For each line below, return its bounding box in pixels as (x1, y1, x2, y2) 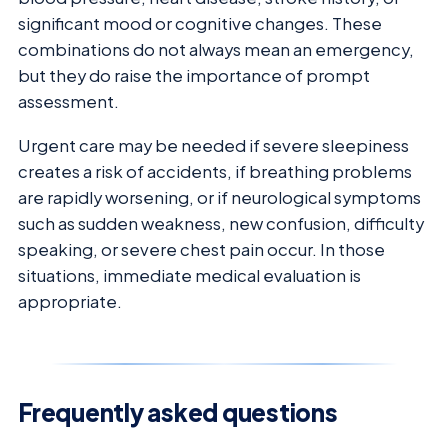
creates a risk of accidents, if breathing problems (18, 161, 412, 183)
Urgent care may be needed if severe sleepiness (18, 135, 409, 157)
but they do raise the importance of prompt (18, 64, 370, 86)
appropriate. (18, 291, 122, 313)
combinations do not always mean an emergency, (18, 38, 414, 60)
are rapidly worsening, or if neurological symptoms (18, 187, 421, 209)
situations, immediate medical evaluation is (18, 265, 361, 287)
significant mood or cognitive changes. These (18, 12, 382, 34)
